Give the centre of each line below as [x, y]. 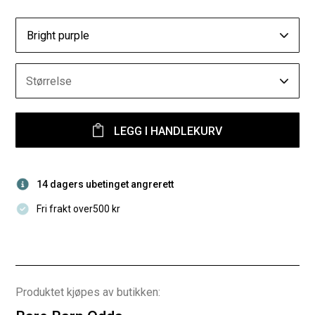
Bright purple [58, 36]
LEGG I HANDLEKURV [168, 131]
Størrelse [49, 81]
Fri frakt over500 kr [79, 209]
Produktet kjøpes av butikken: [88, 292]
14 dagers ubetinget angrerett [105, 184]
